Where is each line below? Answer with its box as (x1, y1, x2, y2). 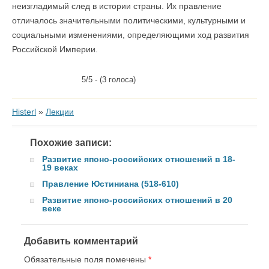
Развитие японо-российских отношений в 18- (42, 154, 235, 164)
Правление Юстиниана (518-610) (42, 179, 179, 189)
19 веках (42, 163, 78, 172)
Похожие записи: (30, 138, 112, 148)
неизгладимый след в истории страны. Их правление (12, 1, 222, 11)
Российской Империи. (12, 44, 98, 54)
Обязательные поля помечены (24, 255, 148, 264)
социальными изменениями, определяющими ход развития (12, 30, 249, 40)
